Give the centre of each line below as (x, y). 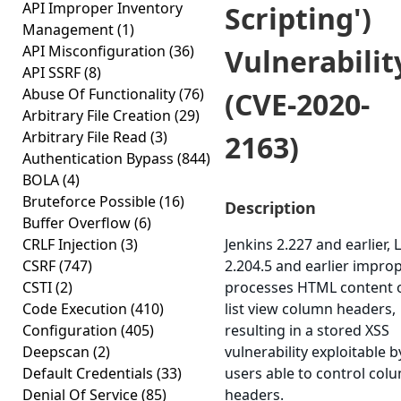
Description (270, 208)
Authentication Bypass (100, 158)
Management (70, 30)
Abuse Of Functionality (101, 94)
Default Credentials (90, 373)
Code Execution (77, 309)
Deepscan (58, 352)
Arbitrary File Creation (98, 115)
